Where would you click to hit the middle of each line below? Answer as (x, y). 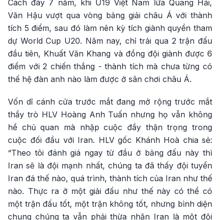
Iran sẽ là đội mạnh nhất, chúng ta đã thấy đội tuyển (110, 165)
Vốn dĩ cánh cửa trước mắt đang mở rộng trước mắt (110, 102)
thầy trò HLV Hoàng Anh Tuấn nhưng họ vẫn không (110, 114)
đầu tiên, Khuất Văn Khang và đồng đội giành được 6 (110, 54)
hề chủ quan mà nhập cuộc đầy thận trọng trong (110, 127)
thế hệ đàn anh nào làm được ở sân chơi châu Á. (100, 79)
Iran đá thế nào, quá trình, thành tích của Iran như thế (110, 178)
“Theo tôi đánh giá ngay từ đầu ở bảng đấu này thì (110, 153)
